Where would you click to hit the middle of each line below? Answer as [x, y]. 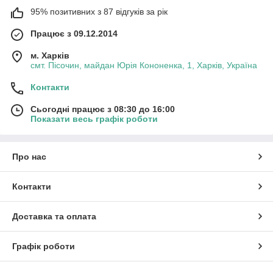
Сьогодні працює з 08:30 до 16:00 [103, 109]
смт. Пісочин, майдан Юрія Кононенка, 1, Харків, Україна [144, 65]
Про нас [29, 156]
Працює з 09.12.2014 [74, 33]
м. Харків [50, 55]
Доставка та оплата [54, 216]
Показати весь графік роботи [94, 119]
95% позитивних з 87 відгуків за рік [99, 11]
